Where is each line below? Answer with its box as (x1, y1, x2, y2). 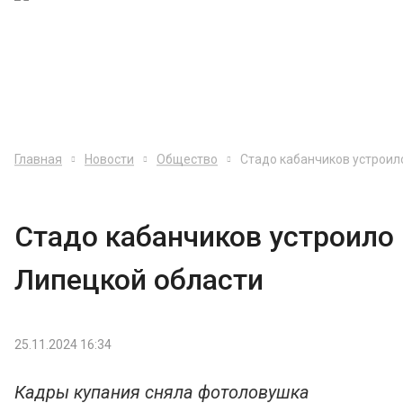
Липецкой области (14, 262, 264, 297)
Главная (14, 151, 62, 166)
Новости (85, 151, 134, 166)
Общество (157, 151, 218, 166)
